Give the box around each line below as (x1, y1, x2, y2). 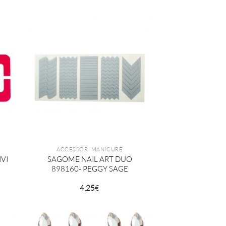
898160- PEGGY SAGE (51, 163, 128, 174)
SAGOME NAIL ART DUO (47, 154, 132, 164)
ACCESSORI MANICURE (56, 145, 123, 153)
